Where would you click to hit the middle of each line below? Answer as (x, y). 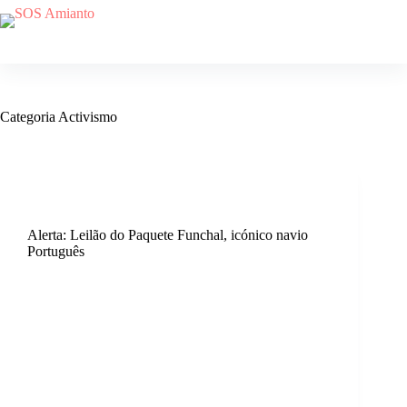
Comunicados (169, 197)
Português (56, 251)
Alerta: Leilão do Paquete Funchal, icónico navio (168, 235)
